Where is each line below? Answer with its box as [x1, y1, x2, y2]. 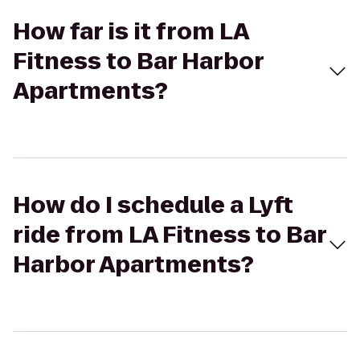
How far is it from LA [13, 16, 248, 47]
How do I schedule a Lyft [13, 190, 293, 221]
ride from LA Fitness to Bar [13, 219, 326, 251]
